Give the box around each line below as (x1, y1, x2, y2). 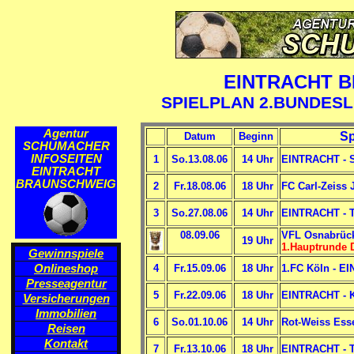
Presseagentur (25, 277, 107, 290)
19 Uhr (239, 235, 273, 247)
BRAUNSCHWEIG (16, 178, 116, 190)
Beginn (239, 130, 273, 142)
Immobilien (36, 307, 96, 320)
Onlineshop (34, 262, 98, 275)
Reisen (47, 322, 85, 335)
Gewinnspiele (28, 247, 104, 260)
